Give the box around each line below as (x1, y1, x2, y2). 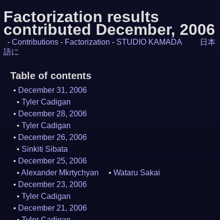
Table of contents (10, 70, 91, 81)
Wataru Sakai (113, 168, 160, 177)
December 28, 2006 (18, 110, 87, 118)
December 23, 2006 (18, 180, 87, 189)
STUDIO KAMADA (116, 38, 182, 46)
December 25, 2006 (18, 157, 87, 165)
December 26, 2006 (18, 133, 87, 141)
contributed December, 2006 (3, 21, 215, 38)
